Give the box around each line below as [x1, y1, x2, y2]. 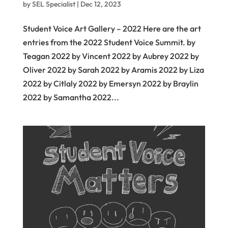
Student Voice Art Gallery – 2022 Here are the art [22, 23, 201, 34]
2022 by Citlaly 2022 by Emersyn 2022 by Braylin [22, 78, 198, 89]
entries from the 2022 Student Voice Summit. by [22, 37, 195, 47]
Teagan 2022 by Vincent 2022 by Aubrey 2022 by [22, 50, 199, 61]
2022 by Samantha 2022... [22, 92, 119, 102]
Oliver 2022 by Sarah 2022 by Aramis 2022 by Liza [22, 64, 204, 75]
